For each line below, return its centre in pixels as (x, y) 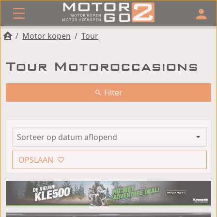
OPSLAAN (36, 160)
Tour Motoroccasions (102, 66)
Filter (112, 93)
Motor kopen (46, 36)
